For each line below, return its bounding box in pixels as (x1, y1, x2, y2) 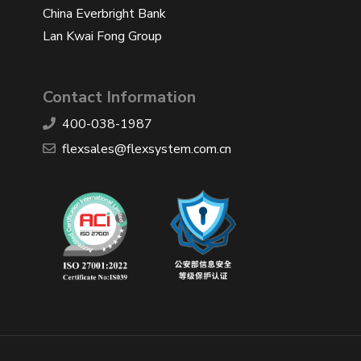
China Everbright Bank (43, 4, 166, 23)
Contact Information (43, 85, 196, 108)
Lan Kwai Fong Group (43, 27, 162, 45)
